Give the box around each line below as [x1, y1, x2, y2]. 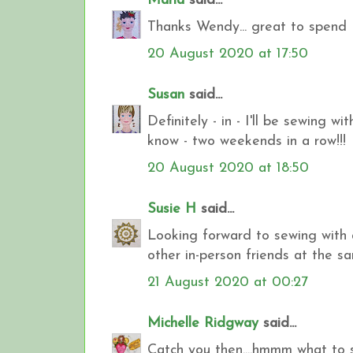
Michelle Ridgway [147, 315, 258, 331]
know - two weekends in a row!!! [147, 133, 346, 149]
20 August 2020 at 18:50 [147, 160, 309, 176]
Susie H [147, 201, 196, 217]
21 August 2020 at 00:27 [147, 274, 308, 290]
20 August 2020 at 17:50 [147, 46, 308, 61]
